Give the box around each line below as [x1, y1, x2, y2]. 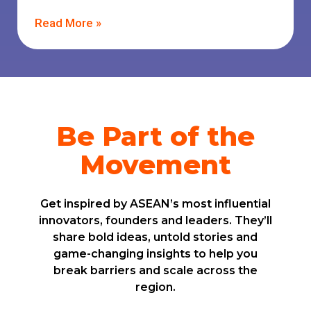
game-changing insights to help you [53, 247, 258, 261]
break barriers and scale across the [53, 264, 258, 278]
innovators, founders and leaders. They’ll [38, 214, 272, 228]
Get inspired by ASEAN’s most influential [40, 197, 271, 211]
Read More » [35, 16, 101, 31]
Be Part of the [56, 120, 255, 153]
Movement [80, 149, 231, 182]
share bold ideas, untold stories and [53, 230, 258, 244]
